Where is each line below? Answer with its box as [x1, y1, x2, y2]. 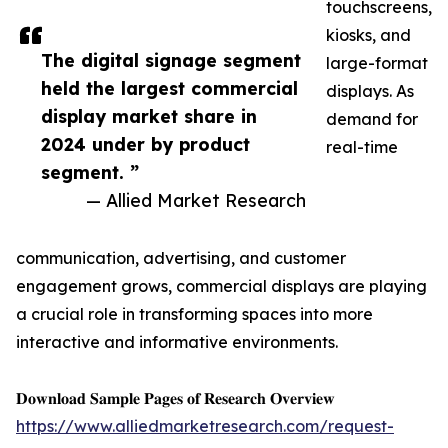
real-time [326, 137, 398, 158]
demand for [326, 109, 418, 130]
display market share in [41, 105, 257, 128]
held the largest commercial [41, 77, 298, 100]
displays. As [326, 81, 414, 102]
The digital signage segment [41, 49, 301, 72]
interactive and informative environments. [16, 332, 338, 353]
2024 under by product [41, 133, 250, 156]
